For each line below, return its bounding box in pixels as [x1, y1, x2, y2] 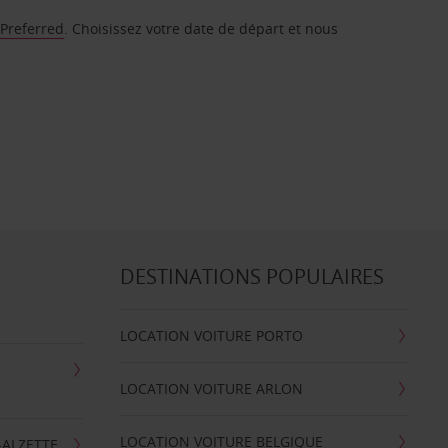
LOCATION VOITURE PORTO [119, 326, 303, 345]
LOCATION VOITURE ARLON [119, 379, 303, 398]
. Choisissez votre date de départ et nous [64, 19, 339, 38]
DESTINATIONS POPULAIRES [119, 263, 384, 290]
